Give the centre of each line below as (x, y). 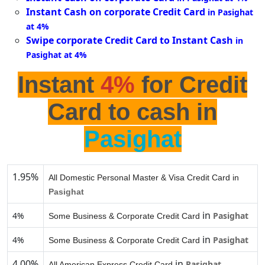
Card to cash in (132, 112)
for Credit (191, 85)
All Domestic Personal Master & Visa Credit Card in (144, 178)
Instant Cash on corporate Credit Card (116, 12)
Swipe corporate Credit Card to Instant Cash (130, 41)
